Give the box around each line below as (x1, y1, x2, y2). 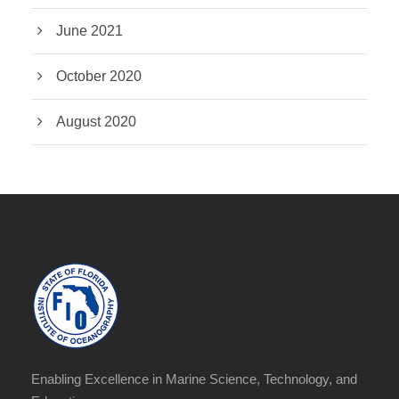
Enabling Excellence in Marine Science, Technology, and (31, 371, 357, 387)
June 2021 (56, 23, 123, 39)
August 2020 (56, 114, 136, 130)
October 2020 (56, 69, 142, 85)
